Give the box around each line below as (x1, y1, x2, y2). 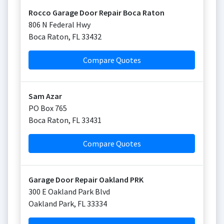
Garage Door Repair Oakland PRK (28, 174, 143, 184)
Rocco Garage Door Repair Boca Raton (28, 7, 164, 17)
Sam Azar (28, 91, 62, 101)
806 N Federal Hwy (28, 19, 90, 29)
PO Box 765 (28, 103, 67, 113)
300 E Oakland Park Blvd (28, 186, 110, 196)
